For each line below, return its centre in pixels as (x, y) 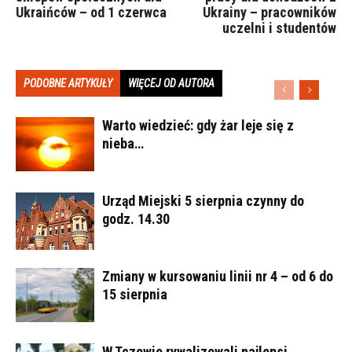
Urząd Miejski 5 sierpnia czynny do (203, 200)
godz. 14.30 (136, 218)
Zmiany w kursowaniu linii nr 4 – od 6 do (218, 276)
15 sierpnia (135, 294)
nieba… (123, 143)
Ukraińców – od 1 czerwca (91, 12)
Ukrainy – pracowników (269, 12)
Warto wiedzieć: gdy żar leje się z (198, 125)
